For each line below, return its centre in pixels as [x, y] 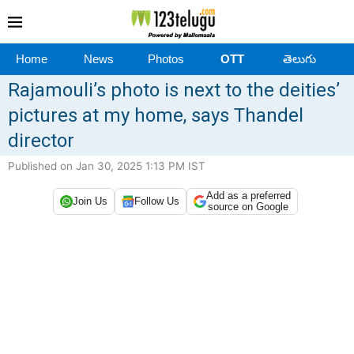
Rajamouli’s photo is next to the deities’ [174, 90]
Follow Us [156, 201]
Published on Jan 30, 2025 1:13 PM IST [107, 166]
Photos [166, 58]
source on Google [248, 206]
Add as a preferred [248, 195]
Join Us [90, 201]
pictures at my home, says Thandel [156, 115]
